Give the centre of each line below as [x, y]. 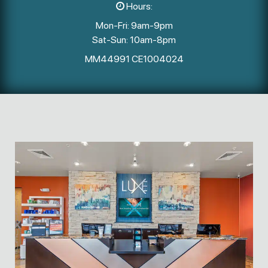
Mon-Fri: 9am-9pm [134, 26]
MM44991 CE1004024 [134, 59]
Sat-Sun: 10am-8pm [134, 40]
